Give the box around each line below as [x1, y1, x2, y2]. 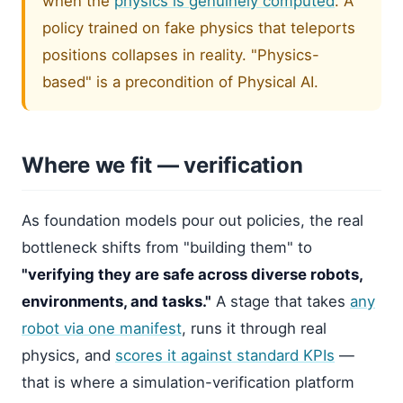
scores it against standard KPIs [115, 345, 335, 364]
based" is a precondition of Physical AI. [42, 72, 319, 91]
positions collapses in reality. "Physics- [42, 45, 320, 64]
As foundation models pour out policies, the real [22, 210, 363, 229]
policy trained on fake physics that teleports [42, 18, 356, 37]
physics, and [22, 345, 115, 364]
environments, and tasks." [22, 291, 211, 310]
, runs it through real [182, 318, 327, 337]
